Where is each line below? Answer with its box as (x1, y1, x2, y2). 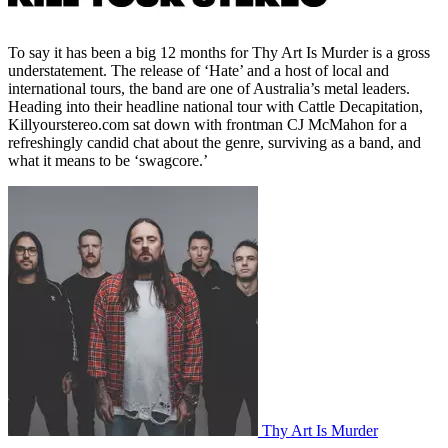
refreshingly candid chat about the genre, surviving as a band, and (8, 133, 421, 151)
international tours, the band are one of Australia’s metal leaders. (8, 79, 410, 97)
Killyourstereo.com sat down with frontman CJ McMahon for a (8, 115, 407, 133)
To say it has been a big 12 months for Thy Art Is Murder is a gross (8, 43, 430, 61)
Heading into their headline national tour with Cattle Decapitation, (8, 97, 423, 115)
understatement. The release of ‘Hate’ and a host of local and (8, 61, 389, 79)
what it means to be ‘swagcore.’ (8, 151, 212, 169)
